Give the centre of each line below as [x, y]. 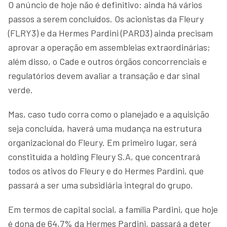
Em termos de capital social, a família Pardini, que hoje [113, 209]
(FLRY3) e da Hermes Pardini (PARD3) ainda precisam [110, 33]
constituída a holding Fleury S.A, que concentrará [104, 157]
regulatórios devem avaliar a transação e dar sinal [104, 75]
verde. [21, 90]
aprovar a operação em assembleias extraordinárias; [109, 47]
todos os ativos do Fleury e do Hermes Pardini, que [106, 171]
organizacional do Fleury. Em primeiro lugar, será [102, 142]
